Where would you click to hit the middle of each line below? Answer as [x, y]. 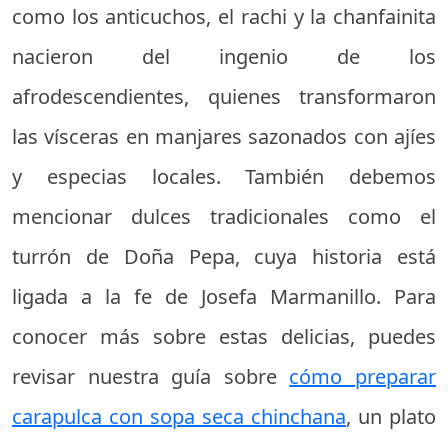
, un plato [391, 416]
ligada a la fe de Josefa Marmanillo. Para [224, 296]
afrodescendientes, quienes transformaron [224, 96]
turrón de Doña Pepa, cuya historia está [224, 256]
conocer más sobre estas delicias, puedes [224, 336]
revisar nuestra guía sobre [151, 376]
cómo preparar [363, 376]
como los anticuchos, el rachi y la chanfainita [224, 16]
